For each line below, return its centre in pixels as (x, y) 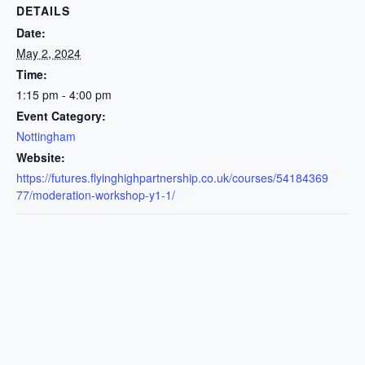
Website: (41, 157)
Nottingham (46, 136)
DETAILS (43, 11)
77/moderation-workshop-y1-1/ (96, 195)
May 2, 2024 (48, 53)
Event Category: (61, 116)
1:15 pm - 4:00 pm (64, 95)
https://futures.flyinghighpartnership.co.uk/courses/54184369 (172, 178)
